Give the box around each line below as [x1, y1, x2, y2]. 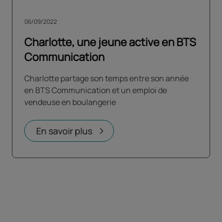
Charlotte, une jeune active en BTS [24, 34, 196, 50]
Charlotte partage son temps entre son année [24, 72, 189, 84]
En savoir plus [36, 124, 92, 137]
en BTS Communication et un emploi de [24, 84, 167, 96]
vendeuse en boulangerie [24, 96, 116, 108]
